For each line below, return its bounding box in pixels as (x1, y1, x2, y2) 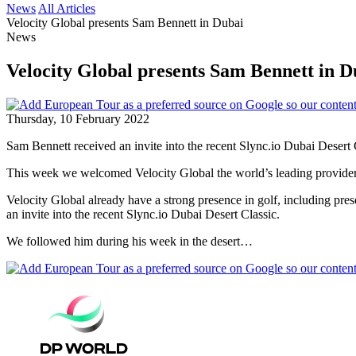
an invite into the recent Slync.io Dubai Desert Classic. (6, 207, 280, 221)
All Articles (38, 2, 95, 15)
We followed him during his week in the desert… (6, 234, 253, 248)
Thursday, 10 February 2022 (6, 111, 149, 126)
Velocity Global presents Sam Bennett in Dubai (6, 16, 243, 29)
